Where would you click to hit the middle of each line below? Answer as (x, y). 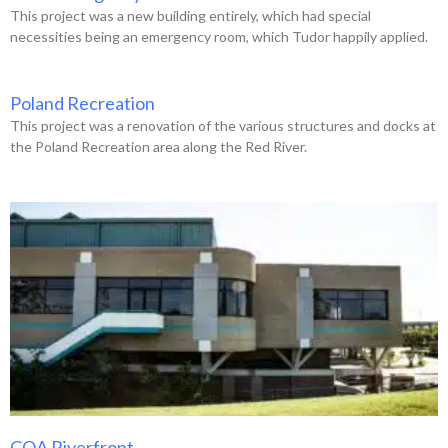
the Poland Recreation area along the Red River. (158, 146)
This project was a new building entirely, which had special (190, 15)
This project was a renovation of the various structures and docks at (223, 125)
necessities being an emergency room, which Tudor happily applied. (219, 36)
